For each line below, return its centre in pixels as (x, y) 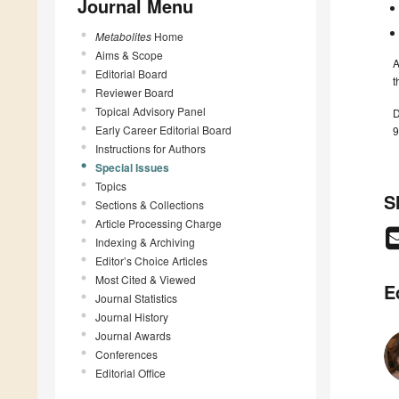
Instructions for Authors (151, 148)
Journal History (132, 316)
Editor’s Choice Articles (151, 260)
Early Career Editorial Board (163, 129)
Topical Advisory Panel (151, 110)
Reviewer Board (134, 92)
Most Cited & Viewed (146, 279)
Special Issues (132, 167)
